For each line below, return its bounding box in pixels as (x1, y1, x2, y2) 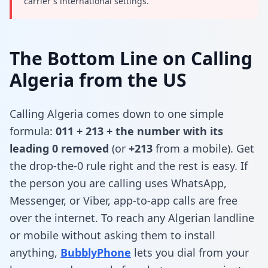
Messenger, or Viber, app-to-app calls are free (10, 193, 237, 208)
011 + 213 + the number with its (56, 123, 223, 138)
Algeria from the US (10, 67, 187, 92)
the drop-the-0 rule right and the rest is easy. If (10, 158, 248, 173)
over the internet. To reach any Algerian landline (10, 210, 254, 225)
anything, (10, 245, 57, 260)
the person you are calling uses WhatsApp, (10, 175, 227, 190)
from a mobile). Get (153, 141, 254, 156)
